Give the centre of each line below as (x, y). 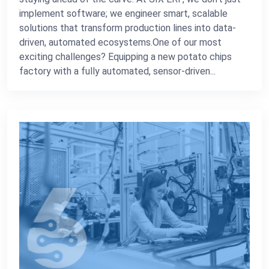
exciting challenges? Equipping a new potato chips (125, 56)
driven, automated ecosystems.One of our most (120, 42)
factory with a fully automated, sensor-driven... (117, 71)
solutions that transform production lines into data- (128, 28)
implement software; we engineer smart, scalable (123, 13)
